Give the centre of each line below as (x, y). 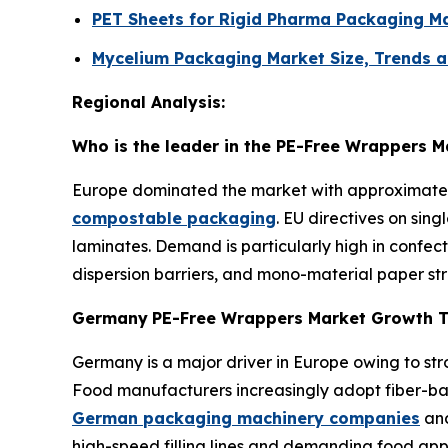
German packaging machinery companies (246, 417)
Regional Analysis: (148, 101)
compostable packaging (174, 217)
